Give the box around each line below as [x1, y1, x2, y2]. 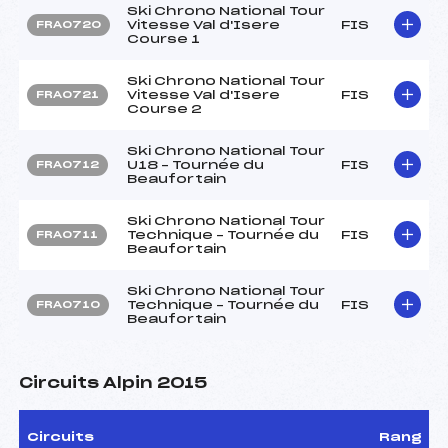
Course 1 [127, 32, 200, 45]
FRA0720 [36, 19, 101, 30]
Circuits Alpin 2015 [19, 375, 207, 391]
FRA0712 [36, 159, 99, 170]
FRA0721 [36, 89, 99, 100]
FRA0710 [36, 299, 100, 310]
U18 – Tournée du [127, 158, 264, 171]
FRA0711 [36, 229, 98, 240]
